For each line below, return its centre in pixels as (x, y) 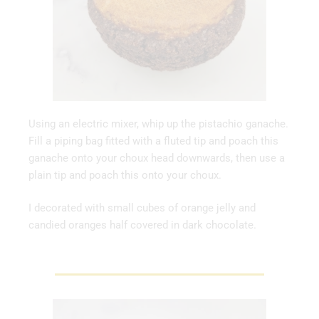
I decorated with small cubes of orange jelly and (142, 208)
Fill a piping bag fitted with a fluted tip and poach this (153, 141)
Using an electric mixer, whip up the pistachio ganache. (158, 124)
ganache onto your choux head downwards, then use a (157, 158)
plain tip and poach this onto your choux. (125, 175)
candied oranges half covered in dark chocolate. (142, 225)
